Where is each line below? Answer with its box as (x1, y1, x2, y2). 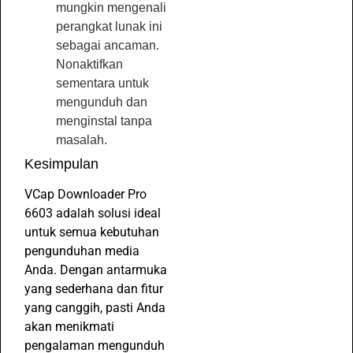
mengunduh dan (56, 95, 147, 109)
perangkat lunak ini (56, 19, 162, 33)
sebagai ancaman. (56, 38, 159, 52)
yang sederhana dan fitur (24, 281, 163, 296)
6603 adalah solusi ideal (24, 205, 161, 221)
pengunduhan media (24, 243, 139, 258)
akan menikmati (24, 318, 114, 334)
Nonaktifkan (56, 57, 123, 71)
